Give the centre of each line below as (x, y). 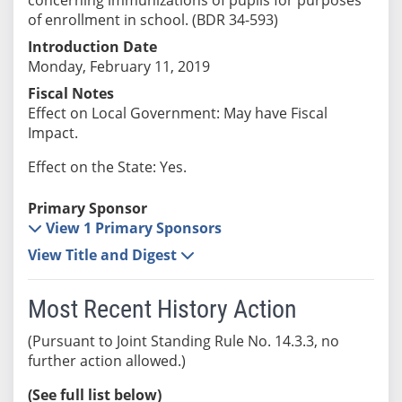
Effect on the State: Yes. (107, 166)
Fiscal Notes (70, 93)
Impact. (52, 132)
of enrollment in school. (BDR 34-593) (153, 19)
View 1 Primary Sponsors (133, 227)
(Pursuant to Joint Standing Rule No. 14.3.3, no (183, 341)
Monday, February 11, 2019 (118, 66)
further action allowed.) (106, 360)
